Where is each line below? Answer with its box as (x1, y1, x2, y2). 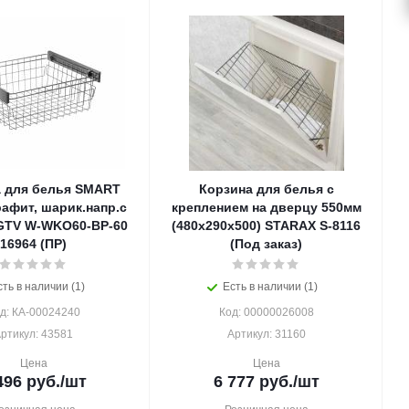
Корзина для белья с (198, 182, 334, 196)
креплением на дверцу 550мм (171, 200, 362, 215)
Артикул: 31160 (226, 328, 306, 341)
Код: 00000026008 (218, 306, 314, 319)
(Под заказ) (230, 236, 302, 251)
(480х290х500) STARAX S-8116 (172, 218, 361, 233)
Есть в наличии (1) (222, 280, 318, 293)
